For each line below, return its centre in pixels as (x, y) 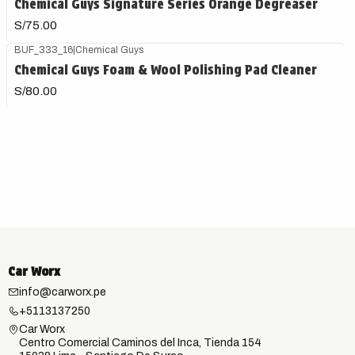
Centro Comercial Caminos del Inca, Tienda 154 (140, 342)
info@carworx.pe (62, 292)
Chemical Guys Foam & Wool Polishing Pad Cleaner (166, 70)
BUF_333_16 (44, 50)
